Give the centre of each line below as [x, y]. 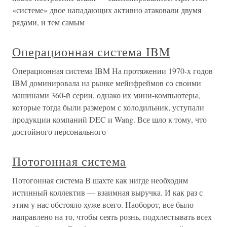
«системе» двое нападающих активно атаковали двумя [107, 10]
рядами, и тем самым [48, 22]
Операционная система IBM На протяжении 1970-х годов [112, 71]
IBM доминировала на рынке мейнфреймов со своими [107, 83]
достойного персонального [59, 132]
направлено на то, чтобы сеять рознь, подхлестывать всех [112, 217]
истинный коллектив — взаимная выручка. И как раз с [107, 193]
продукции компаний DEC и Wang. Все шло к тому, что [109, 120]
